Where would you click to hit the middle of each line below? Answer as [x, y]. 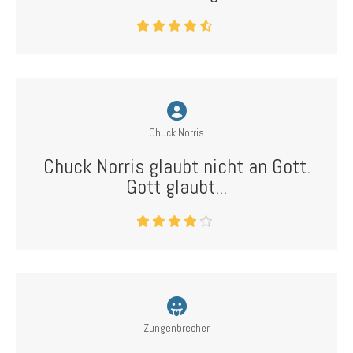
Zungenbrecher [176, 328]
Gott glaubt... [176, 187]
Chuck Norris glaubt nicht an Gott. [176, 167]
